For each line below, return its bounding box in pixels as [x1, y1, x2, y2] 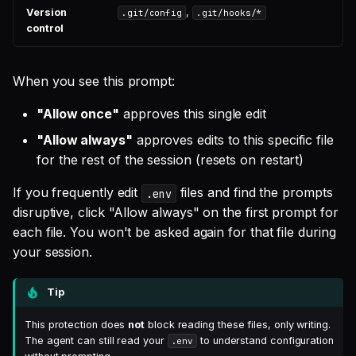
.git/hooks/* [195, 7, 262, 19]
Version [26, 6, 67, 19]
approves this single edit [119, 106, 266, 122]
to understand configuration [197, 334, 334, 346]
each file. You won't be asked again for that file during [13, 224, 336, 241]
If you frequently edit [13, 184, 142, 201]
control [26, 22, 64, 35]
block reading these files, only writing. [145, 318, 331, 331]
